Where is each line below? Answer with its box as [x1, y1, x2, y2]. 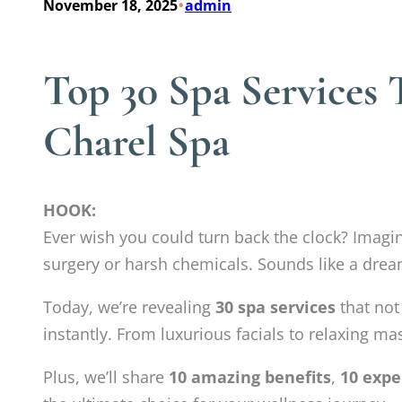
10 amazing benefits [169, 366, 331, 389]
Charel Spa [43, 116, 230, 169]
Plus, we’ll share [43, 366, 169, 389]
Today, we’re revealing [43, 296, 215, 319]
